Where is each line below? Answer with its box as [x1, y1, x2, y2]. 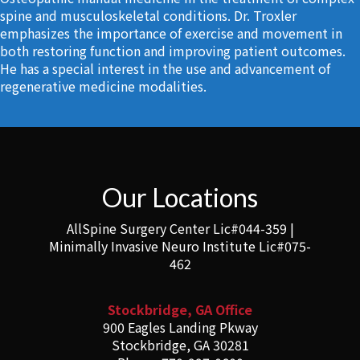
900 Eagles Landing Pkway [102, 317, 258, 337]
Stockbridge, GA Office [108, 300, 252, 320]
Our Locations [102, 182, 258, 214]
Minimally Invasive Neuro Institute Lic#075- [49, 236, 311, 256]
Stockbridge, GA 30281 [111, 335, 249, 355]
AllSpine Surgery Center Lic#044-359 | [66, 219, 294, 239]
